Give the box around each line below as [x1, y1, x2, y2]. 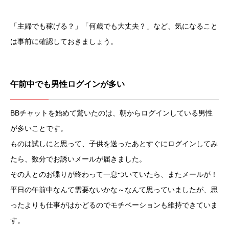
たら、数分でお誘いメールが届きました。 [10, 155, 146, 164]
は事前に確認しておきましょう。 [10, 37, 118, 46]
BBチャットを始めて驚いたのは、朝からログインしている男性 [10, 109, 213, 118]
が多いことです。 [10, 124, 67, 133]
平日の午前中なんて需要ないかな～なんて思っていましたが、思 [10, 186, 218, 194]
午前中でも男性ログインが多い [10, 80, 125, 89]
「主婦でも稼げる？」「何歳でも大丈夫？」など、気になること [10, 22, 218, 31]
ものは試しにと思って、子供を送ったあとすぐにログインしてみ [10, 140, 218, 148]
